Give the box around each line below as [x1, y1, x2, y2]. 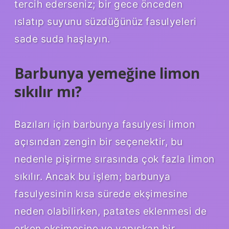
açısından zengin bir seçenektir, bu [14, 135, 183, 148]
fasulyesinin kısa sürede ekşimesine [14, 187, 188, 200]
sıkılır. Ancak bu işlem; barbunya [14, 170, 171, 182]
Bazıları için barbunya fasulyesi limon [14, 118, 195, 130]
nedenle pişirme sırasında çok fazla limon [14, 152, 215, 165]
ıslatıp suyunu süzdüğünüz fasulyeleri [14, 15, 197, 28]
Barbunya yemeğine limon [14, 63, 200, 83]
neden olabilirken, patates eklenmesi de [14, 204, 207, 217]
